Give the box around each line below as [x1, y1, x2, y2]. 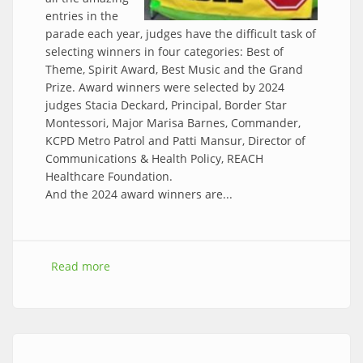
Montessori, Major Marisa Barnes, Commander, [45, 115, 301, 131]
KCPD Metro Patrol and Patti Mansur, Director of [45, 133, 305, 149]
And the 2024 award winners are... [45, 186, 233, 203]
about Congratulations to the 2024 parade [110, 258, 338, 275]
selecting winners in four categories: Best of [45, 44, 284, 60]
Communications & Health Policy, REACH [45, 151, 263, 167]
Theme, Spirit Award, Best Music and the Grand [45, 62, 303, 78]
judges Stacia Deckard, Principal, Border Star [45, 97, 287, 113]
